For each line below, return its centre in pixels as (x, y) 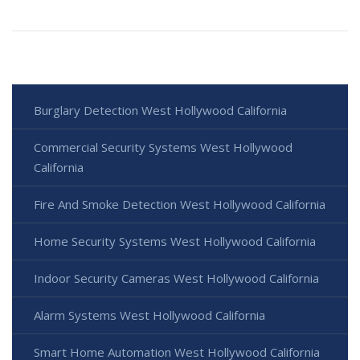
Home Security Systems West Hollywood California (175, 241)
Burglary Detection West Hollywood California (160, 110)
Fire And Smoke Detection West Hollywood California (180, 204)
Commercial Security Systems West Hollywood (163, 147)
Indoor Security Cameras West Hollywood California (176, 278)
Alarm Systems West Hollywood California (149, 315)
